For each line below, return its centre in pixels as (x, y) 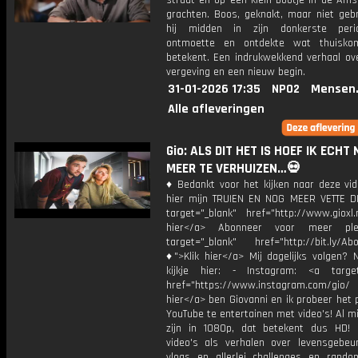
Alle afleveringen (216, 109)
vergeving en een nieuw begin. (236, 72)
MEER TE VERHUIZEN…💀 (233, 169)
